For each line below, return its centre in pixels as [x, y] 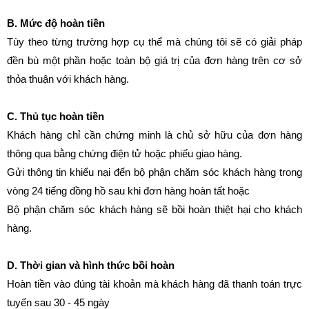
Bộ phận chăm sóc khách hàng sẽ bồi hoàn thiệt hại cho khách [154, 209]
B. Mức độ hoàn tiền [56, 23]
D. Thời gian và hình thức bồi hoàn [91, 265]
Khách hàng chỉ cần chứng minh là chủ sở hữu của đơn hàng [154, 134]
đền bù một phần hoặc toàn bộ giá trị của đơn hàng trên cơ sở [154, 60]
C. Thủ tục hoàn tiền [56, 116]
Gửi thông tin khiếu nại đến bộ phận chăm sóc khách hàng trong [154, 172]
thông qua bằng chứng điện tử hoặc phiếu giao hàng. [124, 153]
